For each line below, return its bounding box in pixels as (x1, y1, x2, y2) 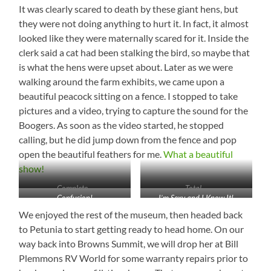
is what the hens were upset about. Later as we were (19, 60, 233, 73)
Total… (185, 183, 207, 193)
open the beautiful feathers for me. (19, 148, 164, 160)
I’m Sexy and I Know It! (158, 192, 234, 203)
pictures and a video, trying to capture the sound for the (19, 104, 249, 116)
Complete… (56, 183, 93, 193)
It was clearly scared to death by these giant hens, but (19, 2, 239, 15)
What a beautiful (163, 148, 233, 160)
